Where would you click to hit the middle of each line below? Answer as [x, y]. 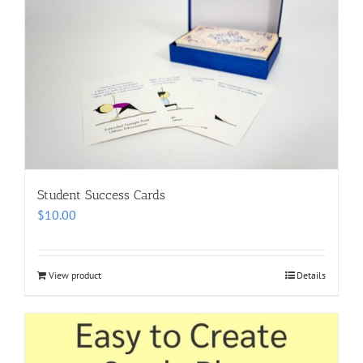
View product [75, 275]
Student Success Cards [101, 195]
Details [311, 275]
